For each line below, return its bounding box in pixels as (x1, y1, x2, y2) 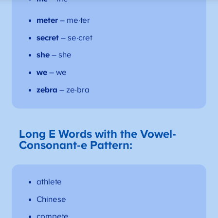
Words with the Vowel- (58, 128, 177, 141)
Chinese (36, 195, 66, 204)
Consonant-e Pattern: (19, 140, 133, 152)
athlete (36, 177, 62, 186)
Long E (19, 128, 59, 141)
